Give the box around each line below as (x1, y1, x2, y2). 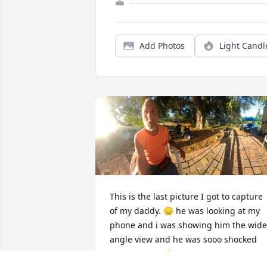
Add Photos (139, 40, 185, 52)
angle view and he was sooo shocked (110, 233, 257, 245)
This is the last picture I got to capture (110, 190, 263, 202)
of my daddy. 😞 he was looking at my (110, 204, 260, 216)
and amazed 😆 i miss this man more (110, 247, 260, 259)
